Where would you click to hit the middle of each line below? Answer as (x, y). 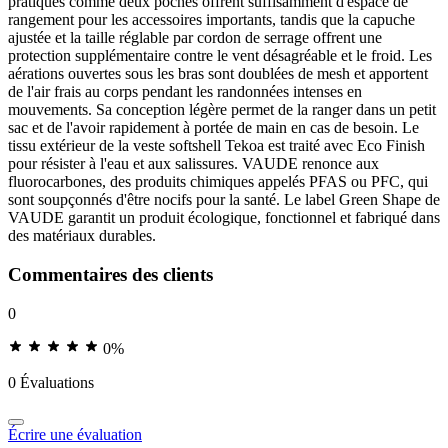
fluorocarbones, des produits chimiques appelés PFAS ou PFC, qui (218, 182)
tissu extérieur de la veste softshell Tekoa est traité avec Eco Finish (216, 146)
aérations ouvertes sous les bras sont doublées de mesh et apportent (218, 74)
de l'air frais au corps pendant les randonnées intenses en (185, 92)
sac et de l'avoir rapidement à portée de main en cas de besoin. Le (213, 128)
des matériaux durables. (82, 236)
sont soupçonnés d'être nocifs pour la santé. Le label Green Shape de (224, 200)
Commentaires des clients (110, 274)
